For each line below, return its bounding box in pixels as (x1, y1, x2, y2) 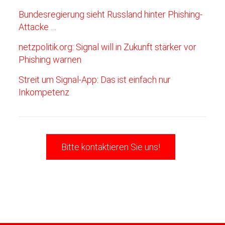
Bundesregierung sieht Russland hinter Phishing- (19, 9, 203, 20)
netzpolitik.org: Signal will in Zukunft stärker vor (19, 42, 197, 52)
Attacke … (19, 22, 57, 32)
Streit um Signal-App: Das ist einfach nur (19, 74, 171, 85)
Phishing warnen (19, 54, 82, 65)
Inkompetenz (19, 87, 70, 97)
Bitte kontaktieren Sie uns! (61, 142, 160, 152)
